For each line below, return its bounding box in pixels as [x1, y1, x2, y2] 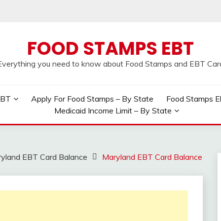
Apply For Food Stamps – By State [31, 94, 153, 104]
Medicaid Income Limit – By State [54, 106, 172, 115]
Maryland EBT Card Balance [102, 152, 202, 162]
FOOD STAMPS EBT [27, 36, 194, 61]
